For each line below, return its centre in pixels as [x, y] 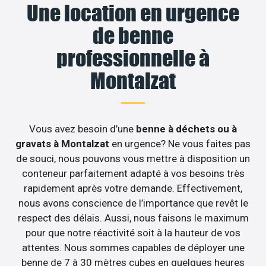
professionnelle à [133, 58]
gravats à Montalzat [64, 144]
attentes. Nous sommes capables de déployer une [133, 248]
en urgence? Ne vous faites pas [181, 144]
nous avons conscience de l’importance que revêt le [133, 203]
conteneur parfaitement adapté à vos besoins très [133, 174]
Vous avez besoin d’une [83, 129]
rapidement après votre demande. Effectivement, [133, 189]
